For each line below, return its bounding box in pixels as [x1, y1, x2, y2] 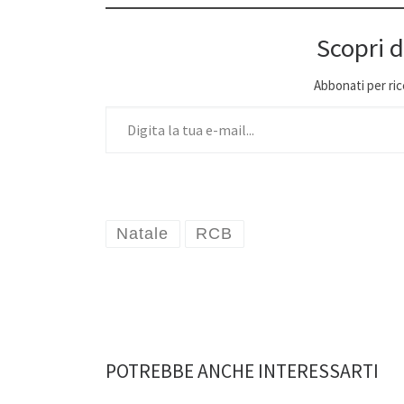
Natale [116, 225, 170, 243]
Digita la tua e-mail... [105, 97, 273, 114]
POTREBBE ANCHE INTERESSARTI [106, 359, 379, 384]
